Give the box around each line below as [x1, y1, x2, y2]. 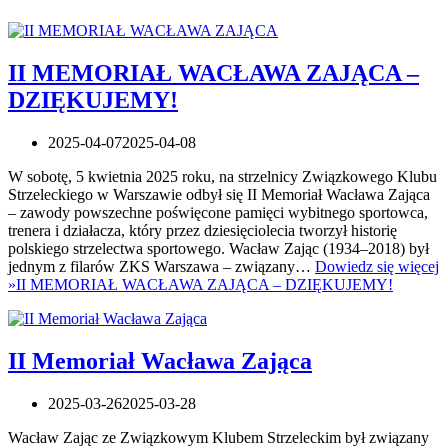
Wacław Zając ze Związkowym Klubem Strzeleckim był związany [8, 428, 429, 446]
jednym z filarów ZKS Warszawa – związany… [8, 257, 315, 275]
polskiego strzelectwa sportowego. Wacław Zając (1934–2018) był [8, 239, 429, 257]
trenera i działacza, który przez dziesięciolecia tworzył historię [8, 221, 397, 239]
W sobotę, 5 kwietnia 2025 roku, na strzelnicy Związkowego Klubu [8, 167, 437, 185]
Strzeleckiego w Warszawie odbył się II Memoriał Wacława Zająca [8, 185, 430, 203]
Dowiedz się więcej [315, 257, 439, 275]
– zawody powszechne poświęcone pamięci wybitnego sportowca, [8, 203, 428, 221]
